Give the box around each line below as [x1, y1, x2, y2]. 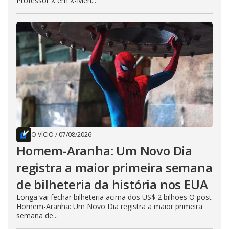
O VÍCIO [31, 130, 54, 139]
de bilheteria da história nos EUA [16, 175, 208, 193]
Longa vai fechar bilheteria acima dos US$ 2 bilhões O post [16, 192, 212, 202]
